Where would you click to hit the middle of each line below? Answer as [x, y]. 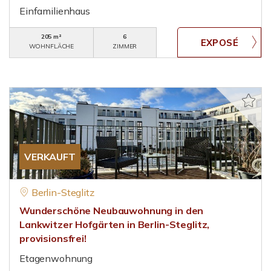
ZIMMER [125, 46]
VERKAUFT [50, 157]
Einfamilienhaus [55, 11]
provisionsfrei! [53, 238]
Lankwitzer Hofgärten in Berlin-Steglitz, [115, 224]
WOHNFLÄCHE [51, 46]
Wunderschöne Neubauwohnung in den [112, 211]
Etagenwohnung [56, 258]
